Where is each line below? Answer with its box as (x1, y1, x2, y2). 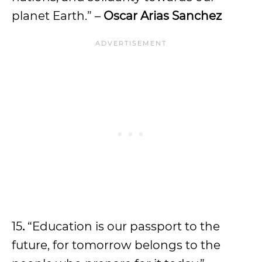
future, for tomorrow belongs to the (12, 237, 220, 252)
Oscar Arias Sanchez (104, 8, 222, 23)
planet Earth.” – (12, 8, 104, 23)
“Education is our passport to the (27, 219, 220, 233)
